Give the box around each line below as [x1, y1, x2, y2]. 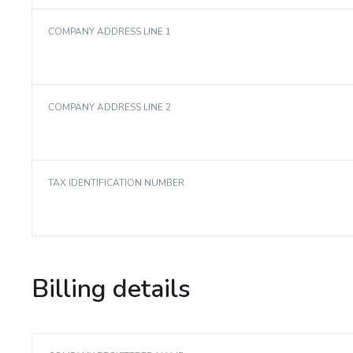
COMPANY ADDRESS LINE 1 [48, 25, 172, 39]
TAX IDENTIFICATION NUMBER [48, 176, 185, 190]
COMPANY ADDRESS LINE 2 [48, 101, 172, 114]
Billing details [32, 272, 191, 307]
